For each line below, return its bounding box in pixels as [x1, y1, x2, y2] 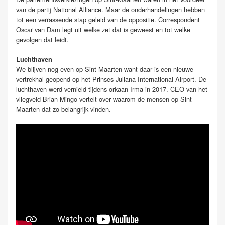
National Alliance [53, 4, 101, 14]
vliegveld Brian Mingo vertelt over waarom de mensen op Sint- [16, 94, 194, 104]
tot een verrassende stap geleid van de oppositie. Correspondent [16, 14, 200, 24]
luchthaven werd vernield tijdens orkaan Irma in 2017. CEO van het [16, 84, 207, 94]
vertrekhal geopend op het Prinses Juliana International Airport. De [16, 74, 206, 84]
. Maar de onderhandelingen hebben [101, 4, 205, 14]
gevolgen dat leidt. [16, 34, 69, 44]
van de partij [16, 4, 53, 14]
